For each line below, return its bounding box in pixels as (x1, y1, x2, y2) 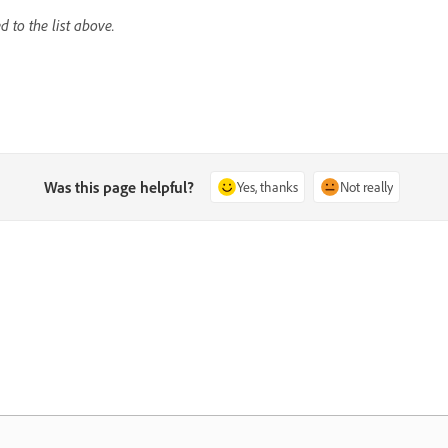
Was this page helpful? (44, 176, 195, 197)
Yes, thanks (237, 177, 299, 195)
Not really (340, 177, 394, 195)
